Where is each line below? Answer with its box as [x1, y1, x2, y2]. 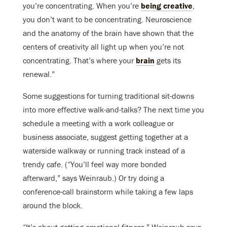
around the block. [23, 200, 83, 211]
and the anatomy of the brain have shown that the [23, 28, 194, 39]
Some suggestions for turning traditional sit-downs [23, 91, 194, 101]
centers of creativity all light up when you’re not [23, 42, 184, 52]
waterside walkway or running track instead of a [23, 145, 185, 156]
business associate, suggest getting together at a [23, 132, 188, 142]
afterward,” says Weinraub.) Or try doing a [23, 173, 164, 183]
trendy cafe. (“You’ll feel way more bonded [23, 159, 167, 170]
